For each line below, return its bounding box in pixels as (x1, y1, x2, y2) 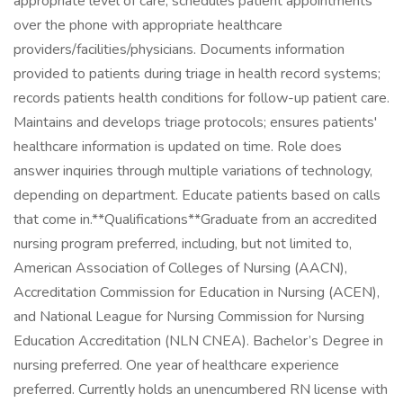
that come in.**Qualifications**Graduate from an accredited (13, 210, 377, 229)
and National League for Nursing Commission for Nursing (13, 307, 364, 327)
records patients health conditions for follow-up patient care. (13, 88, 390, 108)
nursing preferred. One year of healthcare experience (13, 355, 339, 375)
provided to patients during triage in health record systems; (13, 64, 381, 84)
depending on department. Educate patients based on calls (13, 185, 381, 205)
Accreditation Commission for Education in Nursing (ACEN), (13, 282, 380, 302)
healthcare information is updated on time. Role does (13, 137, 342, 157)
